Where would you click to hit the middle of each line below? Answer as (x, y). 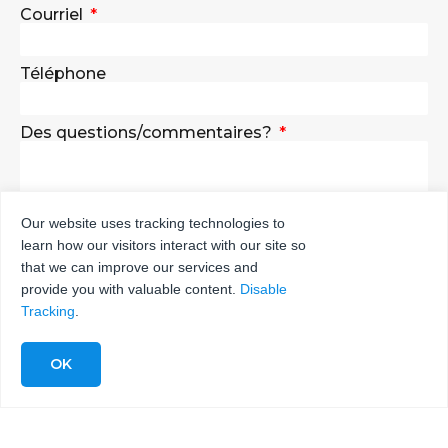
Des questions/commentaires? (148, 133)
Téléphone (63, 74)
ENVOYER (231, 252)
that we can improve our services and (139, 267)
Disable (263, 289)
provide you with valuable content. (130, 289)
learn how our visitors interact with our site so (163, 245)
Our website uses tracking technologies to (153, 223)
